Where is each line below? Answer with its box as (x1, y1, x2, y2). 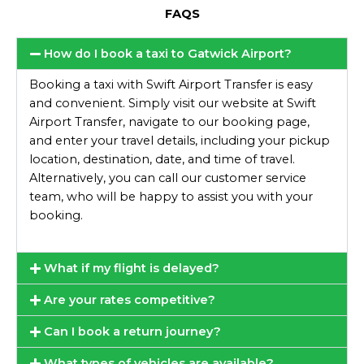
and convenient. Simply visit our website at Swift (29, 96, 316, 111)
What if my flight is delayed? (43, 261, 219, 276)
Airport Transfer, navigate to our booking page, (29, 115, 310, 130)
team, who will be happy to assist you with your (29, 189, 313, 205)
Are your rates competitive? (43, 292, 215, 308)
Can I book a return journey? (43, 324, 221, 340)
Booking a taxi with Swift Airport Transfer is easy (29, 77, 313, 93)
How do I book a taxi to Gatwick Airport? (43, 46, 292, 62)
